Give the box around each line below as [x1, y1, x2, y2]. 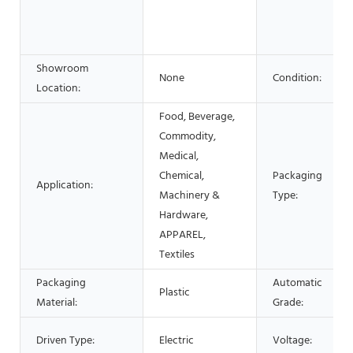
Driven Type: [36, 331, 95, 350]
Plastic [159, 283, 190, 302]
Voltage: [273, 331, 312, 350]
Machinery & [159, 186, 220, 205]
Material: [36, 293, 77, 312]
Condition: [273, 69, 321, 87]
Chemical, [159, 166, 204, 185]
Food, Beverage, [159, 107, 235, 126]
